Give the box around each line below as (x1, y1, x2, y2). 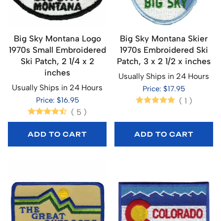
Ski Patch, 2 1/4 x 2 (20, 56, 94, 66)
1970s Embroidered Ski (119, 44, 208, 55)
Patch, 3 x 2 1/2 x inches (117, 56, 211, 66)
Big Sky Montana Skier (120, 33, 208, 43)
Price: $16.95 (36, 95, 79, 105)
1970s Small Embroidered (8, 44, 106, 55)
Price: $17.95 (143, 84, 185, 93)
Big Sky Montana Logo (13, 33, 101, 43)
